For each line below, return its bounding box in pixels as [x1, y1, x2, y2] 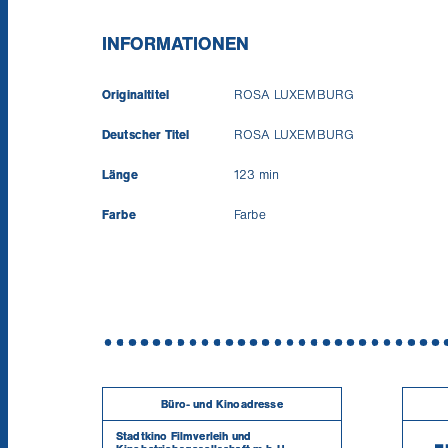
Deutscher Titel [102, 126, 190, 143]
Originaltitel [102, 86, 170, 103]
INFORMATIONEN [102, 30, 250, 56]
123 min [234, 166, 280, 183]
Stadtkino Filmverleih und [116, 428, 252, 444]
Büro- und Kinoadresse [161, 395, 283, 412]
